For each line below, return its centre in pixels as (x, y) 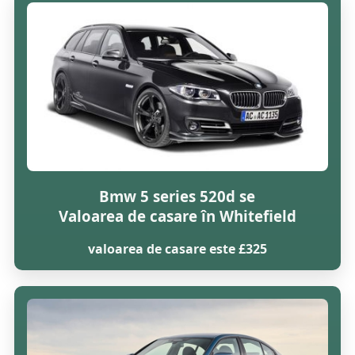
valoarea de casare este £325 (177, 249)
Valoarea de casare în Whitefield (177, 216)
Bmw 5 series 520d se (177, 196)
